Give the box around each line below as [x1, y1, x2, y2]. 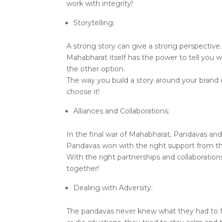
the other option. [66, 64, 125, 74]
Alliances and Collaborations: [73, 107, 170, 116]
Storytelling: [73, 18, 115, 28]
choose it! [66, 87, 100, 97]
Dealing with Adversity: [73, 183, 153, 193]
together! [66, 164, 100, 173]
